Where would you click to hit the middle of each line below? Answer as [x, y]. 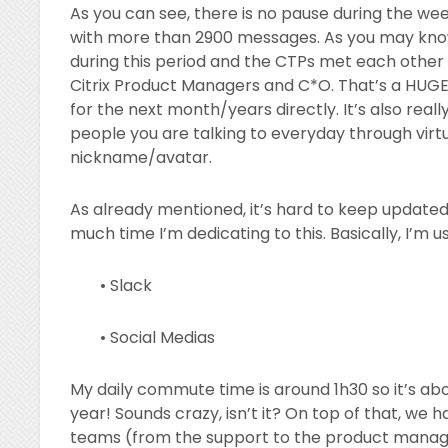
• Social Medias [158, 337]
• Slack [126, 285]
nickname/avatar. [141, 157]
